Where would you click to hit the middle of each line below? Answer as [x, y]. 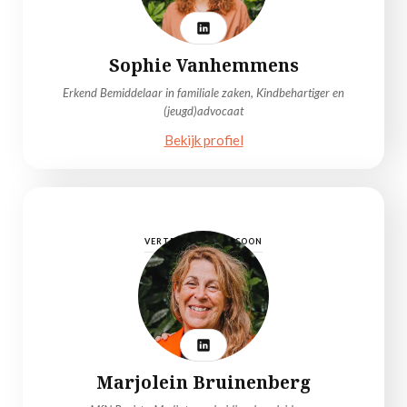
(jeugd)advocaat [203, 111]
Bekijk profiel [203, 140]
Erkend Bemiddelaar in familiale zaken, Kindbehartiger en [203, 93]
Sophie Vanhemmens [203, 65]
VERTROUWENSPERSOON [203, 241]
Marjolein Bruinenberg [203, 382]
